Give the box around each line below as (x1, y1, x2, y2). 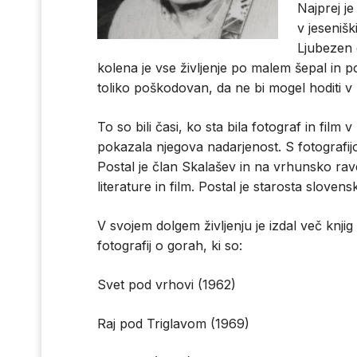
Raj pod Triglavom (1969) (97, 316, 249, 332)
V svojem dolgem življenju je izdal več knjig (97, 218, 353, 234)
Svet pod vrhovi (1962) (97, 277, 236, 293)
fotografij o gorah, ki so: (97, 237, 242, 254)
